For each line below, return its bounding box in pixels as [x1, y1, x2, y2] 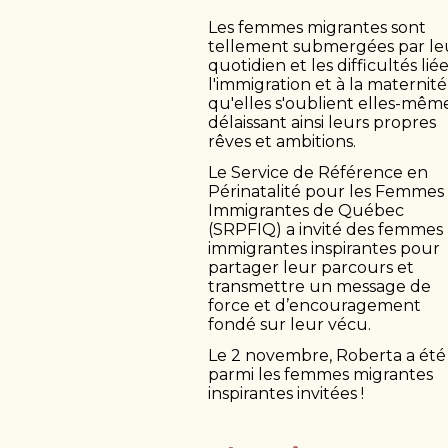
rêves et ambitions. [208, 132, 356, 151]
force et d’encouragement [208, 296, 421, 315]
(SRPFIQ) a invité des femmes [208, 220, 443, 239]
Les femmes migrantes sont [208, 18, 426, 37]
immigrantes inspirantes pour [208, 239, 440, 258]
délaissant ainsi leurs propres [208, 113, 436, 132]
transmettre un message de [208, 277, 431, 296]
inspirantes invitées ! [208, 384, 364, 403]
